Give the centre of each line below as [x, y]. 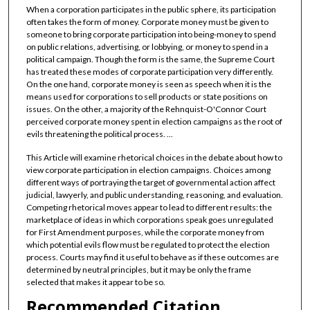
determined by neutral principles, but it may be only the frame [138, 269]
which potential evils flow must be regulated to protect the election [148, 244]
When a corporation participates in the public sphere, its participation [151, 10]
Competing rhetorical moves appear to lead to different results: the [149, 207]
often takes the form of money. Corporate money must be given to [147, 22]
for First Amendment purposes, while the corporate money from [145, 232]
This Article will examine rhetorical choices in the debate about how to [154, 157]
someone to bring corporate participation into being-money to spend [151, 35]
